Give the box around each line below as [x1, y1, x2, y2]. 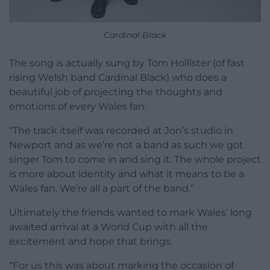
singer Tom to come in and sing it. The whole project [9, 154, 261, 166]
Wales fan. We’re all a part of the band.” [9, 183, 194, 195]
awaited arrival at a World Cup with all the [9, 221, 208, 233]
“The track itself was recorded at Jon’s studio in [9, 125, 233, 137]
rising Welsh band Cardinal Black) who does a [9, 72, 227, 84]
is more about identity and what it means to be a [9, 168, 244, 180]
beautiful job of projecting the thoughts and [9, 86, 222, 98]
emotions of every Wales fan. [9, 101, 146, 113]
